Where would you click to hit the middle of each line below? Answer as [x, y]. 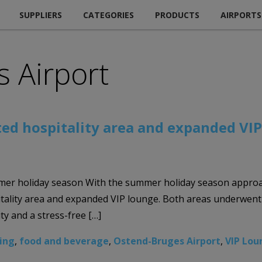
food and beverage [64, 241]
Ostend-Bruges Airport [167, 241]
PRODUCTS [177, 15]
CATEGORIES [108, 15]
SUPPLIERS [41, 15]
